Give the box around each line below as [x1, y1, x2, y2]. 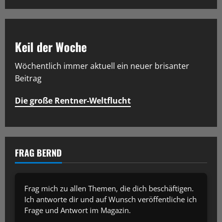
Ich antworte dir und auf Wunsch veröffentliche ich [24, 194, 197, 204]
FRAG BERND [15, 146, 62, 160]
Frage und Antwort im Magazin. [24, 205, 131, 215]
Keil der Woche [15, 38, 87, 56]
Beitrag [15, 73, 42, 84]
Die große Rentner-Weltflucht [15, 95, 131, 107]
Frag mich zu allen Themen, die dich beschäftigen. [24, 183, 194, 193]
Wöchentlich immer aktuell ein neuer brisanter [15, 60, 189, 72]
